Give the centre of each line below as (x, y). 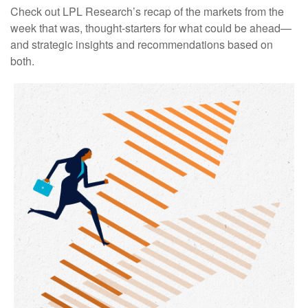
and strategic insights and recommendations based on (142, 45)
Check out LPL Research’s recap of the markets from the (147, 12)
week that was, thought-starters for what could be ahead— (151, 28)
